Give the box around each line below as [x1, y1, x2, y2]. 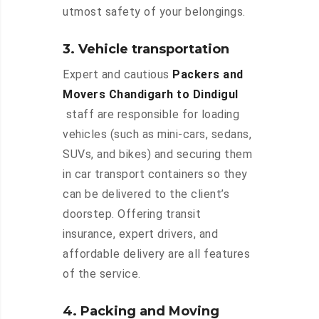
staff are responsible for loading [63, 108, 239, 122]
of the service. [63, 267, 141, 281]
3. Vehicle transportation [63, 41, 229, 58]
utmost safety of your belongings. [63, 5, 246, 19]
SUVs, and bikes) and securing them [63, 147, 252, 162]
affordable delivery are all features [63, 247, 250, 261]
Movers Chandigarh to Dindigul [63, 88, 239, 102]
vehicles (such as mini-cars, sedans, [63, 127, 251, 142]
